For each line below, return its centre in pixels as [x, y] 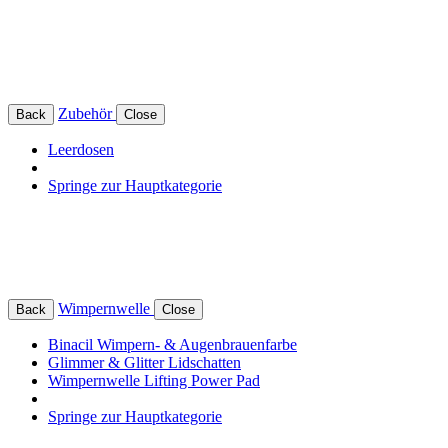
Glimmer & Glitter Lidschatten [144, 362]
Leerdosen [81, 149]
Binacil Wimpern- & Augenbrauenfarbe [172, 344]
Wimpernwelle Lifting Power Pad [154, 380]
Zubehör [87, 113]
